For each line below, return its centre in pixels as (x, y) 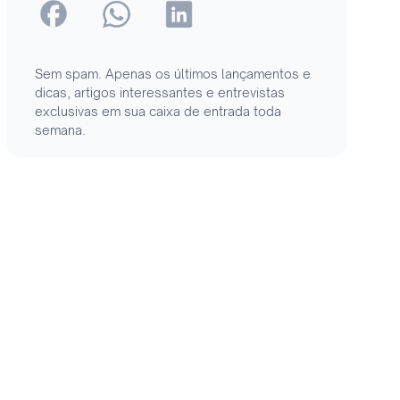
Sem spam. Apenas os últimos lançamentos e (172, 74)
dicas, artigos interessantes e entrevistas (159, 92)
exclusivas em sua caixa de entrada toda (158, 111)
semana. (60, 130)
